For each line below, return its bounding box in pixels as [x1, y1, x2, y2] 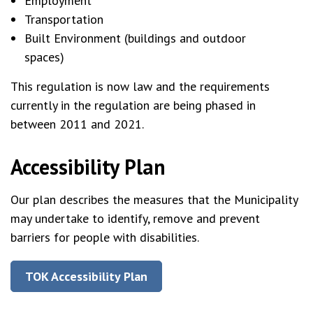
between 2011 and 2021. [10, 116, 144, 132]
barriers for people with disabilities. [10, 229, 199, 245]
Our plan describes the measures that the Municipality [10, 191, 298, 208]
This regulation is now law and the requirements [10, 78, 270, 94]
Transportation [24, 11, 103, 27]
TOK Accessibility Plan [25, 268, 147, 284]
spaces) [24, 49, 64, 65]
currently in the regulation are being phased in [10, 97, 256, 113]
